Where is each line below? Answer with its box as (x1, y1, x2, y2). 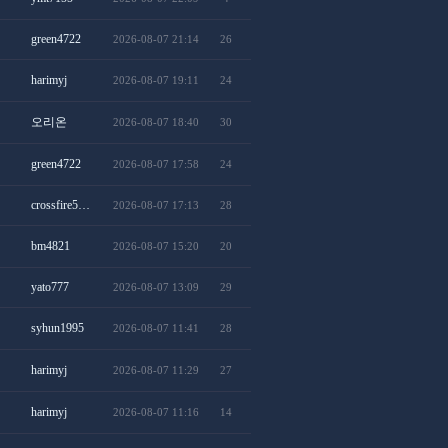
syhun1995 (31, 321, 84, 335)
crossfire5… (31, 198, 90, 212)
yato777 (31, 280, 69, 294)
